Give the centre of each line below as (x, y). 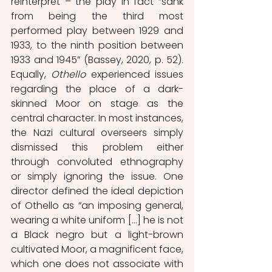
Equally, (31, 74)
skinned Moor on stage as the (97, 103)
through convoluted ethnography (97, 161)
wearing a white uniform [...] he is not (97, 220)
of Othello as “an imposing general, (97, 205)
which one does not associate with (97, 263)
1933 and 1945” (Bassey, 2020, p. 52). (97, 59)
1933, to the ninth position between (97, 45)
